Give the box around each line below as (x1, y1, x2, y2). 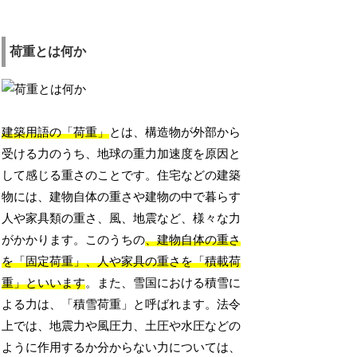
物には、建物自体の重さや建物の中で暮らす (2, 190, 241, 204)
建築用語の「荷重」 (2, 126, 110, 139)
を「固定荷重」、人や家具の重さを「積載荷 (2, 255, 241, 269)
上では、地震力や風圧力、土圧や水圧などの (2, 320, 241, 333)
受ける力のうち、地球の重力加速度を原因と (2, 147, 241, 161)
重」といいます (2, 277, 86, 290)
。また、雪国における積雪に (85, 277, 241, 290)
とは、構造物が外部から (109, 126, 241, 139)
